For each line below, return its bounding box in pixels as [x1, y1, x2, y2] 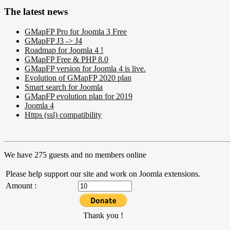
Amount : [6, 181, 36, 190]
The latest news [4, 6, 68, 17]
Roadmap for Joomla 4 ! [25, 46, 103, 55]
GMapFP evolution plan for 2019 [25, 92, 132, 101]
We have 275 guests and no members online [4, 150, 146, 160]
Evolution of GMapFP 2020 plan [25, 73, 131, 83]
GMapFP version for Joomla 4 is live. [25, 64, 146, 73]
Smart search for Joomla [25, 83, 103, 92]
